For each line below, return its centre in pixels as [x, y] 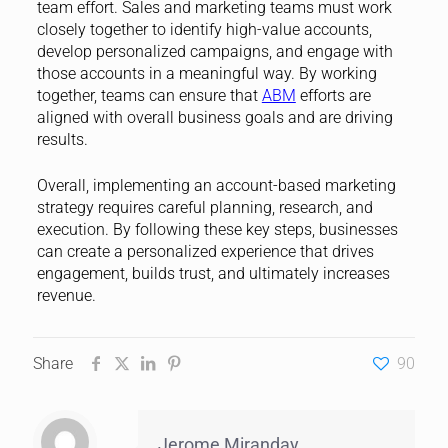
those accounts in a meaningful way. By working [206, 73]
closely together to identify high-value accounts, [204, 29]
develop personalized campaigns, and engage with [214, 51]
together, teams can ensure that [149, 95]
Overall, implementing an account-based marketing [216, 185]
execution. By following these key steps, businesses [217, 229]
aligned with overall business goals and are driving [214, 117]
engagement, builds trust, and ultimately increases [213, 273]
